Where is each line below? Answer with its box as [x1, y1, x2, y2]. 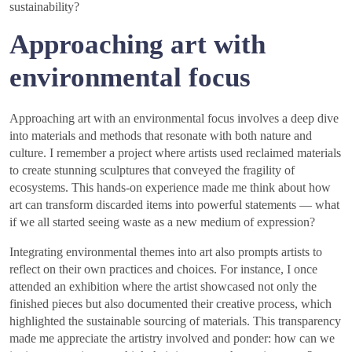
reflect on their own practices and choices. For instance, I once [9, 262, 317, 276]
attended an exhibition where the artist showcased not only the [9, 279, 317, 293]
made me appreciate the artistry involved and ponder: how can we [9, 331, 335, 345]
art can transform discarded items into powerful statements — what [9, 197, 339, 211]
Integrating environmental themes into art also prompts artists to [9, 244, 322, 258]
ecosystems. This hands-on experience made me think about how [9, 180, 331, 194]
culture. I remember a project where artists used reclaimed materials [9, 145, 341, 159]
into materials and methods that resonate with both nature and [9, 128, 312, 142]
